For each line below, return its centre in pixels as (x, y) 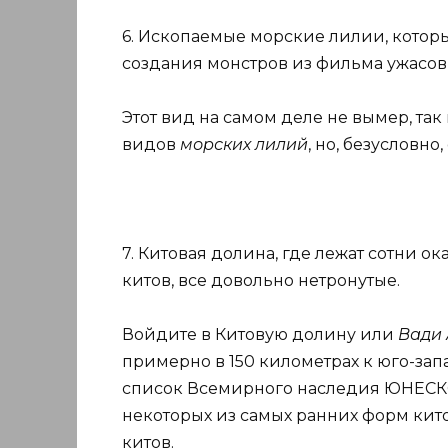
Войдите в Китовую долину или (260, 334)
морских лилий (244, 145)
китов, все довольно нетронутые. (261, 280)
